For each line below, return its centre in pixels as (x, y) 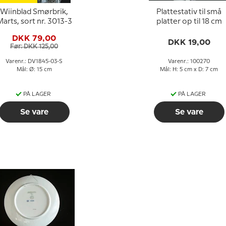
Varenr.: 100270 (189, 62)
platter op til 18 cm (189, 22)
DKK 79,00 (34, 38)
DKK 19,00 (189, 42)
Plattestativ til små (189, 12)
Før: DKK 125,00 (34, 46)
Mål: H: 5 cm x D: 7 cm (189, 70)
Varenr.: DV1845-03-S (34, 62)
